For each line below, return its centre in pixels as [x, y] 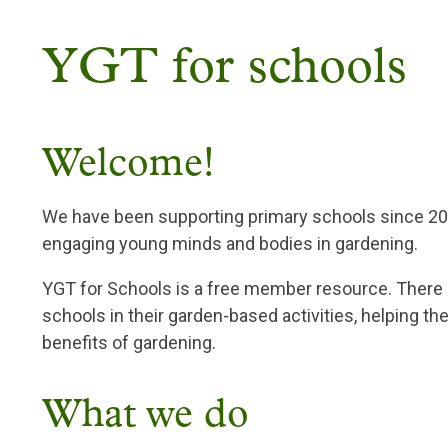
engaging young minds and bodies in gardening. [230, 244]
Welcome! [128, 165]
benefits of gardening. [129, 343]
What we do [145, 416]
